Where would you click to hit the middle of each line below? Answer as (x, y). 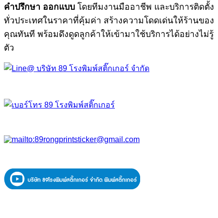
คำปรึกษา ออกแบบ (41, 7)
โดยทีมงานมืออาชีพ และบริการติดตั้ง (146, 7)
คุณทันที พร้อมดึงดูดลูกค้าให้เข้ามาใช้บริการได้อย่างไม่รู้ (109, 34)
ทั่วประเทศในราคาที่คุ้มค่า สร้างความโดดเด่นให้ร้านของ (109, 20)
